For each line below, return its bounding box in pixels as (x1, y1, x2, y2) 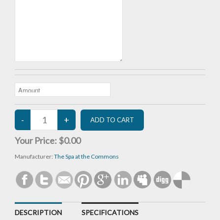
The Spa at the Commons (54, 153, 119, 161)
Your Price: (15, 135, 58, 146)
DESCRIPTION (15, 208, 62, 217)
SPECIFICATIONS (82, 208, 138, 217)
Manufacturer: (15, 153, 54, 161)
